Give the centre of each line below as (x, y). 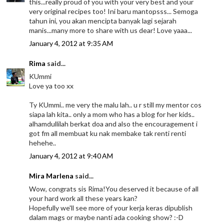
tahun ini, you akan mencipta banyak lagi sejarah (103, 20)
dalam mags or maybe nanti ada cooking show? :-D (106, 217)
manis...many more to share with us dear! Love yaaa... (111, 30)
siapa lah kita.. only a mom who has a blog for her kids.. (112, 114)
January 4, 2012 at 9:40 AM (71, 155)
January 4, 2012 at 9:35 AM (71, 43)
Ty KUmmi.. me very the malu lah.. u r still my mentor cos (115, 104)
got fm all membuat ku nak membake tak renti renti (108, 133)
